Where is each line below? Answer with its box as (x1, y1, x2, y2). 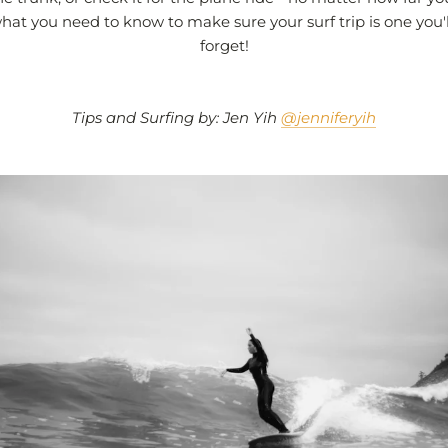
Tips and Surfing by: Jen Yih (72, 107, 281, 127)
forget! (199, 35, 249, 55)
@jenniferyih (281, 107, 376, 127)
